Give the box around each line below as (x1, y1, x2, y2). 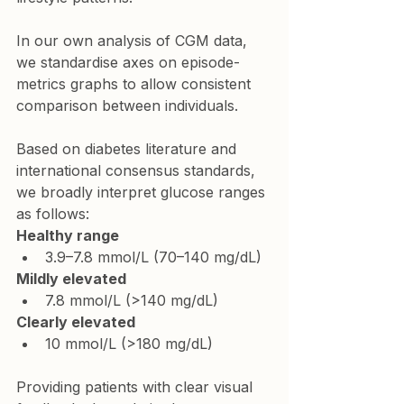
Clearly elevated (16, 312, 135, 331)
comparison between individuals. (16, 96, 238, 115)
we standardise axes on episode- (16, 52, 240, 71)
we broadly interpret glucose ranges (16, 182, 270, 201)
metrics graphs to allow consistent (16, 74, 255, 93)
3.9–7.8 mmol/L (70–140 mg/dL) (45, 247, 262, 266)
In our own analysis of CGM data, (16, 31, 252, 50)
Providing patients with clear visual (16, 377, 257, 396)
